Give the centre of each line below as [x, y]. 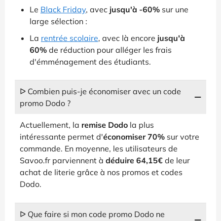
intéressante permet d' [61, 136]
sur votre [182, 136]
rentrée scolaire [70, 38]
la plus [141, 125]
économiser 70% [134, 136]
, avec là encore [128, 38]
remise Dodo [105, 125]
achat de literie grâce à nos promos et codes [101, 172]
